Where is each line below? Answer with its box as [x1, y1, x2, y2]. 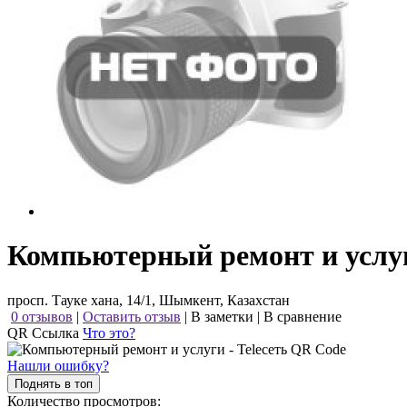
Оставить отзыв [83, 308, 181, 324]
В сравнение [263, 308, 342, 324]
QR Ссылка [7, 324, 83, 341]
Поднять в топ [15, 376, 93, 391]
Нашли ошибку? [7, 357, 109, 373]
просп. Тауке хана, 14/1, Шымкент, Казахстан [7, 292, 290, 308]
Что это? [83, 324, 135, 341]
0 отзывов [11, 308, 73, 324]
